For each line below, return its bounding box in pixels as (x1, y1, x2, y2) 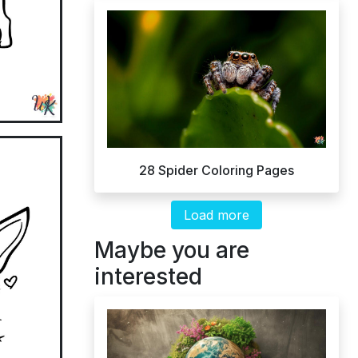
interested (94, 262, 202, 290)
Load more (184, 206, 249, 223)
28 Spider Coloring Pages (139, 161, 294, 178)
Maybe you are (94, 236, 249, 264)
